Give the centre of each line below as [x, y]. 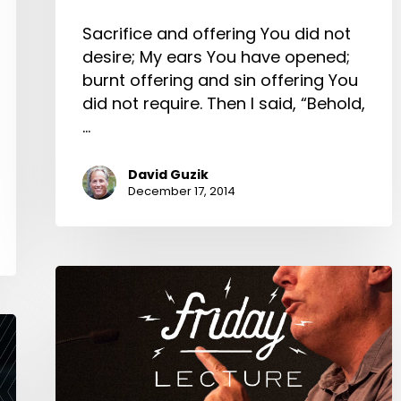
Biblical [82, 346]
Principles [92, 300]
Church [84, 370]
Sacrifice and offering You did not [217, 34]
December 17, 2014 [182, 192]
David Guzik [168, 175]
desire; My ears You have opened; [216, 57]
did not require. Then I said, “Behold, [224, 104]
